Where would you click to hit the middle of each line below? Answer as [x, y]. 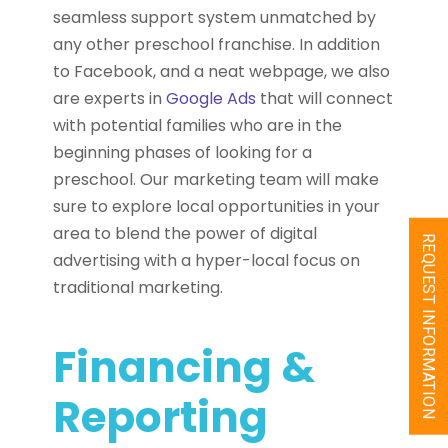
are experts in [109, 98]
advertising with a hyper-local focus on [206, 260]
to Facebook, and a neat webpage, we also [221, 71]
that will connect [324, 98]
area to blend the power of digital [185, 233]
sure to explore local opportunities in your [216, 206]
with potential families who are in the [197, 125]
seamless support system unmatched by [214, 17]
